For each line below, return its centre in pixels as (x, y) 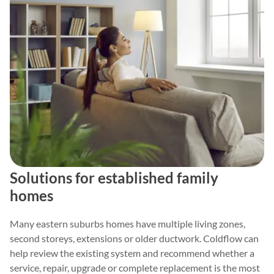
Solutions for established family (114, 178)
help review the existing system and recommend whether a (132, 253)
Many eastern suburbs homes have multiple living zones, (128, 224)
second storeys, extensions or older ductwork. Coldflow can (134, 239)
